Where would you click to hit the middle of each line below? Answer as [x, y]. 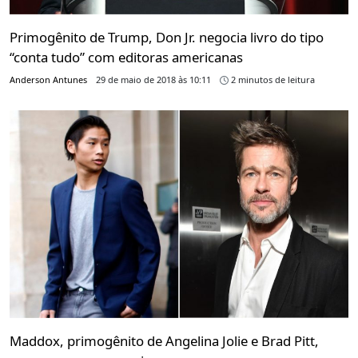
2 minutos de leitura [272, 80]
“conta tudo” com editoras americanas [126, 58]
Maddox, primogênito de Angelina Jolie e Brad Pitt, [164, 340]
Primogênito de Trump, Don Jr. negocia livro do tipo [167, 38]
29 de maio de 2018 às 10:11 [153, 80]
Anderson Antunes [48, 80]
